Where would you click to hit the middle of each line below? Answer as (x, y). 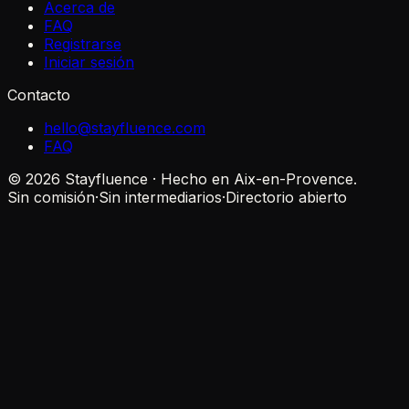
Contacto (39, 95)
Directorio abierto (286, 198)
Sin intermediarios (160, 198)
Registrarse (83, 44)
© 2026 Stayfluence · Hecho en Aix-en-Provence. (182, 179)
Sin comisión (51, 198)
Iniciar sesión (89, 63)
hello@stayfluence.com (125, 128)
